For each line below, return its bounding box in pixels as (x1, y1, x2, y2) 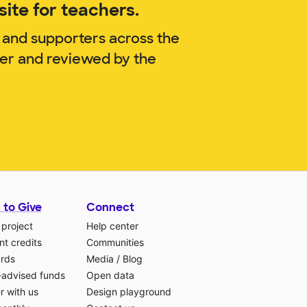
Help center (86, 219, 138, 232)
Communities (86, 236, 144, 248)
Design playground (86, 285, 171, 297)
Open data (86, 269, 134, 281)
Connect (86, 199, 134, 214)
